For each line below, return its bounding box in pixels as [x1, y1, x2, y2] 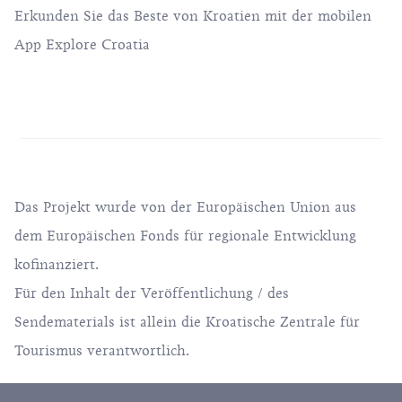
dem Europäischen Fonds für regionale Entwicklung [14, 227, 356, 245]
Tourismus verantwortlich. [14, 342, 189, 360]
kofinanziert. [14, 256, 99, 274]
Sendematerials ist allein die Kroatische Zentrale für [14, 313, 360, 331]
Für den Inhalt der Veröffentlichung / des [14, 284, 289, 302]
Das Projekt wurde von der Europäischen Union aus [14, 198, 356, 216]
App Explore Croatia [14, 36, 150, 54]
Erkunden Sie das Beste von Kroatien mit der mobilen [14, 7, 371, 25]
